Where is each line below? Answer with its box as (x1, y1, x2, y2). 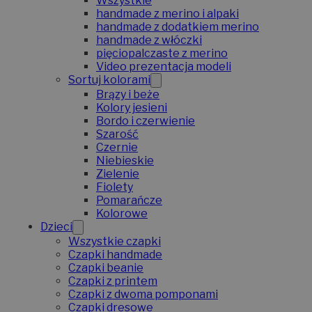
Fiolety (96, 180, 133, 194)
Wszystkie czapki (68, 235, 161, 249)
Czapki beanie (68, 261, 143, 275)
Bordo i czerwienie (96, 114, 195, 128)
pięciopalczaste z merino (96, 47, 228, 61)
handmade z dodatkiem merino (96, 20, 259, 34)
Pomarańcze (96, 194, 162, 208)
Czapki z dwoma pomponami (68, 288, 218, 302)
